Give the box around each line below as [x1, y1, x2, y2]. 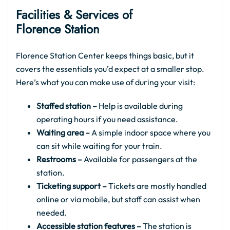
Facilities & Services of [16, 6, 132, 24]
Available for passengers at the [82, 154, 197, 164]
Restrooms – [36, 154, 82, 164]
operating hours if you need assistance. [36, 114, 178, 124]
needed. [36, 207, 67, 218]
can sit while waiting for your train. [36, 141, 162, 151]
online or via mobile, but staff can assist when [36, 194, 200, 204]
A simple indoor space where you [90, 127, 210, 138]
